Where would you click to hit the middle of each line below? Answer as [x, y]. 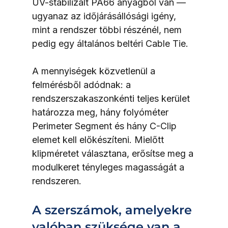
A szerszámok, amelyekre [113, 210]
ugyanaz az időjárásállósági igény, [105, 16]
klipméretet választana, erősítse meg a [114, 154]
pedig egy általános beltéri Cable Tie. [110, 44]
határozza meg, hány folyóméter [101, 112]
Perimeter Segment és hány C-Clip [105, 126]
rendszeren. [56, 181]
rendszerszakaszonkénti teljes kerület [112, 99]
